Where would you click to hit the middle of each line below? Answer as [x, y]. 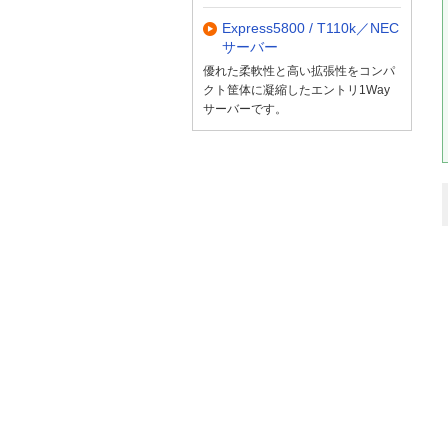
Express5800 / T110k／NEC [310, 28]
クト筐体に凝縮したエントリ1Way [296, 89]
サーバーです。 [245, 108]
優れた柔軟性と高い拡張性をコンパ [299, 70]
